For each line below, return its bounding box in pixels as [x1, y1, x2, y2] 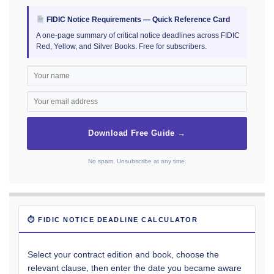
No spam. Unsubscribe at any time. [87, 157, 187, 165]
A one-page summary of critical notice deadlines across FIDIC [36, 31, 240, 40]
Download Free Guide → [88, 128, 186, 138]
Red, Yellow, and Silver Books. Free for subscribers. [36, 42, 207, 51]
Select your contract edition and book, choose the [28, 249, 219, 259]
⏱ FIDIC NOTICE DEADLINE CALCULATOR [28, 215, 198, 223]
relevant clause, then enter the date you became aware [28, 262, 242, 273]
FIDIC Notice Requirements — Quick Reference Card [44, 15, 230, 24]
